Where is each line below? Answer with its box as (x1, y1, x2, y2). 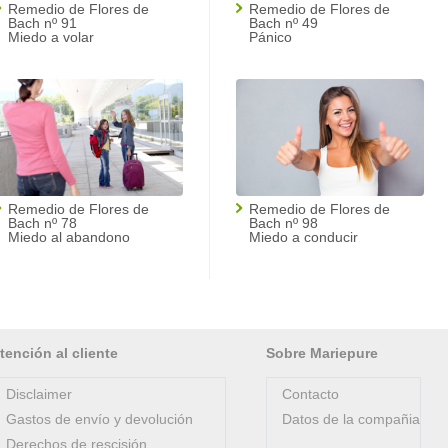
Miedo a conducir (249, 229, 358, 245)
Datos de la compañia (282, 411, 420, 427)
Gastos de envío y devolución (6, 411, 193, 427)
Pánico (249, 29, 292, 45)
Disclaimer (6, 386, 72, 402)
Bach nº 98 (249, 215, 318, 231)
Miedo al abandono (8, 229, 130, 245)
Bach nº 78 (8, 215, 77, 231)
